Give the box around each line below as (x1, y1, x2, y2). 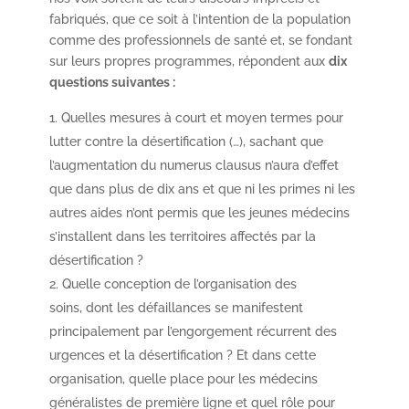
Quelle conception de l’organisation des (61, 276, 297, 291)
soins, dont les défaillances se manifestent (48, 299, 303, 315)
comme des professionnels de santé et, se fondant (48, 32, 352, 47)
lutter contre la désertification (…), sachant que (48, 133, 323, 149)
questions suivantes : (48, 74, 175, 89)
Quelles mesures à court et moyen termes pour (60, 110, 343, 125)
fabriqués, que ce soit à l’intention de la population (48, 11, 351, 26)
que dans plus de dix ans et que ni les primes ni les (48, 181, 355, 196)
